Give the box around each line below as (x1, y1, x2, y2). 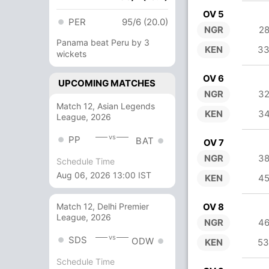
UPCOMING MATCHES (58, 77, 156, 89)
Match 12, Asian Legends (56, 101, 155, 111)
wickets (56, 49, 86, 59)
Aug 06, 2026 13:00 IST (56, 170, 151, 181)
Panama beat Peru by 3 (56, 37, 150, 47)
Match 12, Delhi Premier (56, 201, 149, 212)
